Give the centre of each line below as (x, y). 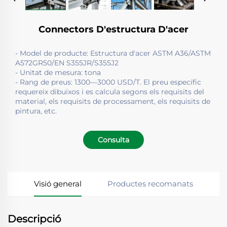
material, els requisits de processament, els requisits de (113, 102)
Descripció (34, 219)
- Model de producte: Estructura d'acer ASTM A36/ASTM (113, 53)
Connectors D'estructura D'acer (113, 30)
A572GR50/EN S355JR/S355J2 (67, 63)
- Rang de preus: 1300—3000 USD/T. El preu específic (108, 82)
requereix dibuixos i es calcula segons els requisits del (110, 92)
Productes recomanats (150, 184)
